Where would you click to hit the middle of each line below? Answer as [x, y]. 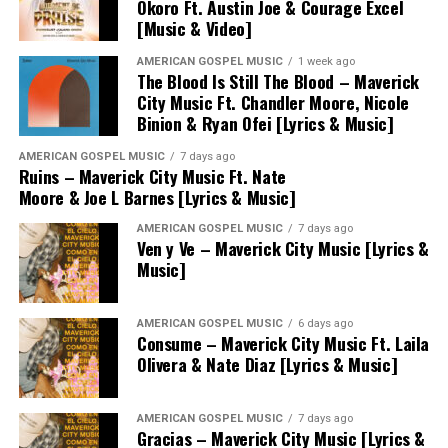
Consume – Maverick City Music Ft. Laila [283, 342]
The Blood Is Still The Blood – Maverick [278, 80]
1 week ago [326, 61]
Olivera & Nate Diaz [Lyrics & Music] [267, 363]
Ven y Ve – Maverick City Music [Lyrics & [282, 247]
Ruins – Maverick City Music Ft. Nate [152, 175]
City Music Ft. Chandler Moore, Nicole [272, 101]
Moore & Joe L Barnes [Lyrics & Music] [157, 196]
